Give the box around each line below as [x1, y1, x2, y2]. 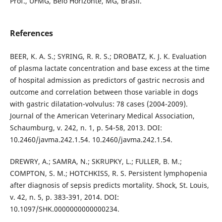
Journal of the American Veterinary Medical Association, [9, 111, 195, 120]
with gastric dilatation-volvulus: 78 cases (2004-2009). [9, 99, 188, 109]
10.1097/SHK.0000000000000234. [9, 204, 119, 214]
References [9, 27, 53, 39]
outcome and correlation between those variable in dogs [9, 87, 198, 97]
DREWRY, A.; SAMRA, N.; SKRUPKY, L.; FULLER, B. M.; [9, 156, 182, 166]
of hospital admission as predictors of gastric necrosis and [9, 75, 205, 85]
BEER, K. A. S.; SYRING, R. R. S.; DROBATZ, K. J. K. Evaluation [9, 51, 207, 61]
